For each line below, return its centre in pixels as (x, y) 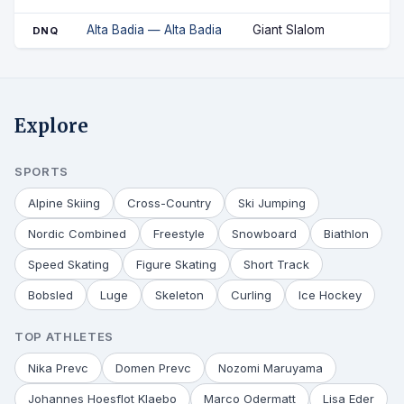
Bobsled (50, 295)
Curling (251, 295)
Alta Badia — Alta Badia (154, 30)
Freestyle (179, 234)
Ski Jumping (272, 203)
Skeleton (179, 295)
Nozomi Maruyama (271, 368)
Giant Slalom (289, 30)
